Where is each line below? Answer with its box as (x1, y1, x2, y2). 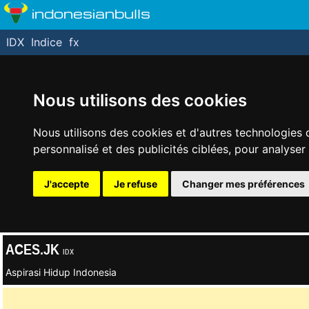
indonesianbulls (32, 3, 150, 22)
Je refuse (114, 178, 157, 190)
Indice (31, 35, 62, 49)
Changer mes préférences (182, 178, 305, 190)
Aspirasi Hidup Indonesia (6, 266, 117, 278)
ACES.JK (6, 240, 63, 258)
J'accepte (44, 178, 89, 190)
